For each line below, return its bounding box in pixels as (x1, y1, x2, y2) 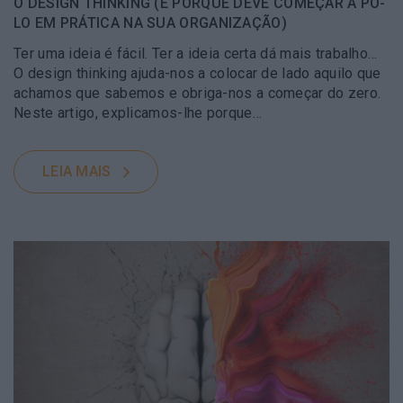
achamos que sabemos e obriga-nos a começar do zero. (13, 84, 381, 102)
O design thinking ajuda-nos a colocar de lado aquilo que (13, 64, 381, 82)
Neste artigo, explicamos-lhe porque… (13, 103, 262, 121)
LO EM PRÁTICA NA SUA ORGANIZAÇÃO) (13, 13, 287, 31)
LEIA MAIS (41, 162, 112, 180)
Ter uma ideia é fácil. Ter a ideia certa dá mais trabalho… (13, 44, 378, 62)
